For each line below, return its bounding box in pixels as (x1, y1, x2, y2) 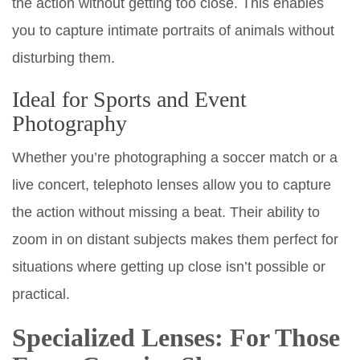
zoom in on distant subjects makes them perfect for (12, 231, 338, 247)
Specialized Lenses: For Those (12, 322, 340, 352)
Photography (12, 110, 127, 136)
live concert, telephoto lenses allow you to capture (12, 176, 331, 193)
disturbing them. (12, 49, 115, 66)
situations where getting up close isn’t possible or (12, 258, 325, 275)
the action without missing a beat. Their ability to (12, 203, 320, 220)
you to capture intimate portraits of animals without (12, 22, 334, 39)
